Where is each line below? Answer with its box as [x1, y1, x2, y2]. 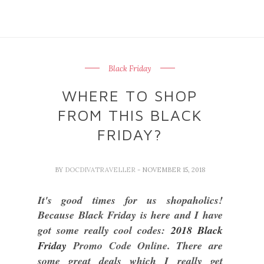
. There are [167, 238, 223, 253]
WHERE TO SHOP [62, 87, 199, 104]
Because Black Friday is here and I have [38, 207, 223, 222]
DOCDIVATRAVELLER [64, 166, 137, 174]
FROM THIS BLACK [57, 106, 203, 124]
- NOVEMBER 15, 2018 [137, 166, 206, 174]
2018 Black [170, 223, 223, 237]
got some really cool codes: [38, 223, 171, 237]
